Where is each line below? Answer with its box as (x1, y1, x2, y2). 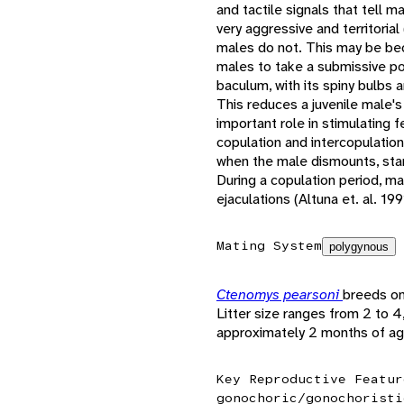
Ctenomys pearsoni (216, 284, 343, 304)
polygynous (329, 239, 389, 253)
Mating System (216, 236, 322, 253)
